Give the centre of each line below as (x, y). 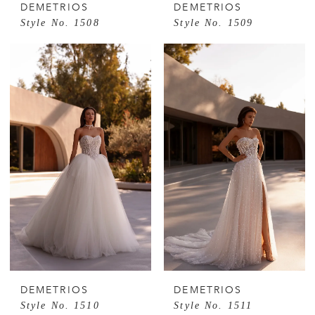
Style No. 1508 (60, 23)
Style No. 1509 (214, 23)
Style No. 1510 (60, 306)
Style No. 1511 (213, 306)
